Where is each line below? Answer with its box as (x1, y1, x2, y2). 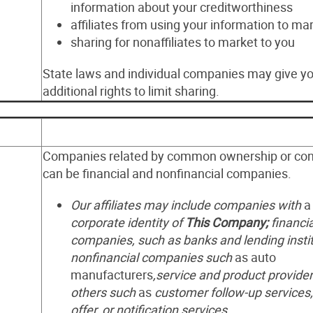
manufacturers (71, 266, 153, 283)
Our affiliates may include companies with (71, 196, 304, 213)
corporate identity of (71, 214, 185, 231)
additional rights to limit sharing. (43, 82, 219, 99)
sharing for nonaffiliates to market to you (71, 34, 295, 50)
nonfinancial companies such (71, 249, 235, 265)
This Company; (185, 214, 271, 231)
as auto (235, 249, 276, 265)
